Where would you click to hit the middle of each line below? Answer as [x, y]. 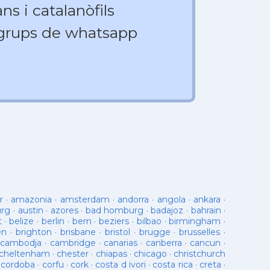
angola [171, 199]
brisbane [78, 232]
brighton [33, 232]
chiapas [111, 254]
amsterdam [85, 199]
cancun [205, 243]
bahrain [206, 210]
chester [73, 254]
